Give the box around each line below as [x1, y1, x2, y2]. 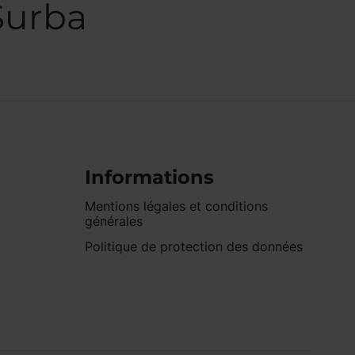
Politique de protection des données [85, 239, 303, 254]
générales [85, 213, 143, 229]
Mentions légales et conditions [85, 198, 269, 214]
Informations [85, 166, 215, 189]
